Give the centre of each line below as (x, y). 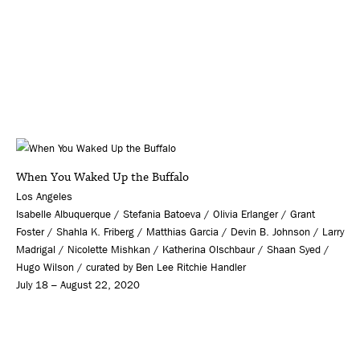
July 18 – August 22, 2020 (78, 285)
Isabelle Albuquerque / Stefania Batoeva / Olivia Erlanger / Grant (166, 214)
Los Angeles (44, 196)
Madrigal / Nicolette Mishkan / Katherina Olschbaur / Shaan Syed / (173, 250)
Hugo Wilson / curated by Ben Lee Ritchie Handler (131, 267)
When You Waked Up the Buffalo (102, 177)
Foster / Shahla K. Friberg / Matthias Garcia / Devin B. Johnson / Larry (180, 232)
